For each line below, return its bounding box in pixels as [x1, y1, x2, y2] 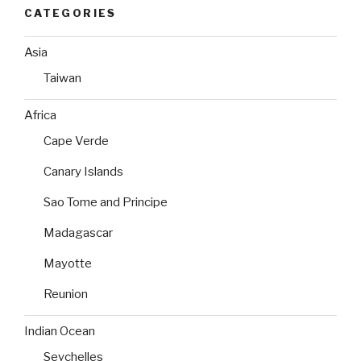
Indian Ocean [24, 324, 95, 339]
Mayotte [44, 255, 92, 271]
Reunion [44, 286, 88, 301]
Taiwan [44, 70, 81, 85]
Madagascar [44, 225, 113, 240]
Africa [24, 108, 56, 123]
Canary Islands [44, 164, 123, 179]
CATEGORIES [24, 6, 117, 20]
